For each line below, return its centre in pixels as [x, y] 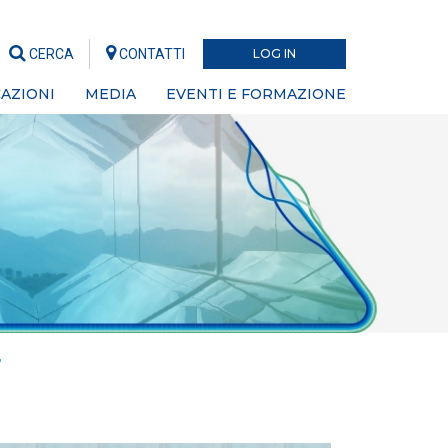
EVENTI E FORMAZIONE [256, 94]
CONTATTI [152, 54]
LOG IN [274, 53]
